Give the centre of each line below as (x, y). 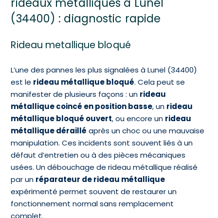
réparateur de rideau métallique (100, 179)
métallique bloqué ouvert (62, 118)
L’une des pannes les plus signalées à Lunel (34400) (104, 70)
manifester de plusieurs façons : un (75, 94)
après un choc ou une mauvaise (146, 131)
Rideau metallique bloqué (71, 45)
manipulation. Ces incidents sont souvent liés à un (102, 143)
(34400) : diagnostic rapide (87, 18)
